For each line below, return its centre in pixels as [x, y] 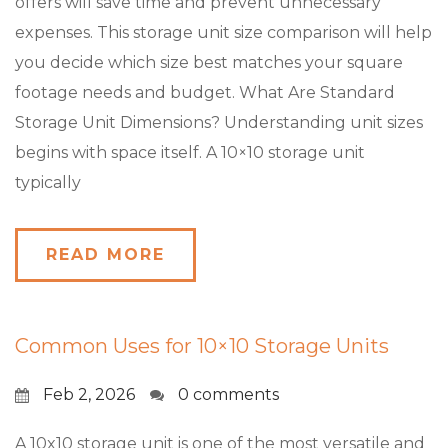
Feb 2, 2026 [89, 394]
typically [48, 182]
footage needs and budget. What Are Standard [205, 92]
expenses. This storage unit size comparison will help [223, 32]
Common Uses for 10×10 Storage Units [202, 346]
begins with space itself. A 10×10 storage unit [190, 152]
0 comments [228, 394]
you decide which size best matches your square [209, 62]
